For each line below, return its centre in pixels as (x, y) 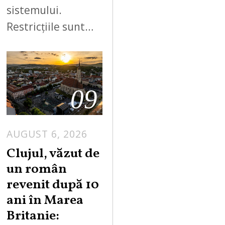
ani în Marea (45, 200)
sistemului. (34, 10)
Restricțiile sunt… (50, 26)
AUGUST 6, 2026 (47, 134)
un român (37, 169)
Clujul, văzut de (53, 154)
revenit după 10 (53, 185)
